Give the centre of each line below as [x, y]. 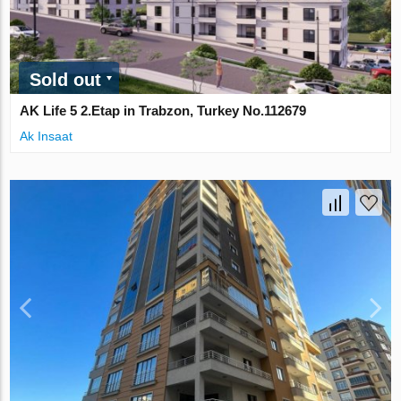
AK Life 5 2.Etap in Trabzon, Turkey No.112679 [163, 110]
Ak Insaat [47, 136]
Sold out [66, 79]
